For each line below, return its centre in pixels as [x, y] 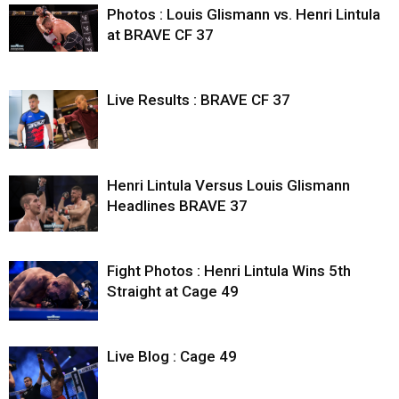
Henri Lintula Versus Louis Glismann [228, 186]
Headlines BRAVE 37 [177, 206]
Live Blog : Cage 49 [172, 357]
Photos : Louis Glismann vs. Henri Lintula [244, 15]
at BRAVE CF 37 [160, 35]
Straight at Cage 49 [173, 292]
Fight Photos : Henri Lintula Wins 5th [229, 271]
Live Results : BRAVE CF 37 [199, 100]
